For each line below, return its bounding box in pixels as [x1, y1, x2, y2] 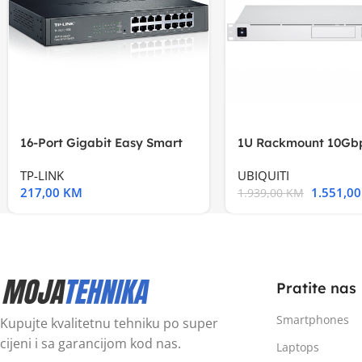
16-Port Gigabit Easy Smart [20, 134, 183, 150]
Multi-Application [237, 151, 339, 167]
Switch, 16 [20, 151, 78, 167]
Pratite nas [276, 278, 356, 297]
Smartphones [276, 311, 349, 327]
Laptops [276, 339, 319, 355]
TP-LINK [20, 166, 64, 183]
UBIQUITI [237, 166, 289, 183]
